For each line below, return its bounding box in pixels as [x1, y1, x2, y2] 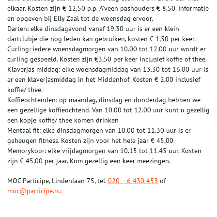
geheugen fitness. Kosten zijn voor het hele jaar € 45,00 [7, 136, 173, 145]
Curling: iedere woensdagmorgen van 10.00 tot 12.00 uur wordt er [7, 45, 206, 54]
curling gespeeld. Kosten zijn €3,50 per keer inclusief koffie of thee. [7, 55, 207, 64]
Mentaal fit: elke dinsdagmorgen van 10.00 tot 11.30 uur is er [7, 126, 191, 135]
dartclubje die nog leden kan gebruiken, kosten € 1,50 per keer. [7, 34, 196, 44]
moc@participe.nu [7, 186, 62, 196]
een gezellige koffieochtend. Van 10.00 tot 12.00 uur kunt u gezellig [7, 106, 210, 115]
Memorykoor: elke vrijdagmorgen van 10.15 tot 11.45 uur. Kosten [7, 146, 201, 155]
